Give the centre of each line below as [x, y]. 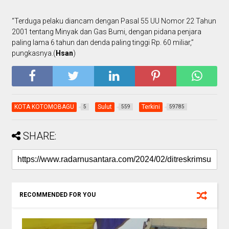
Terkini [151, 107]
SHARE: [39, 136]
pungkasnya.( [33, 53]
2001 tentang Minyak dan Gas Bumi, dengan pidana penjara [106, 31]
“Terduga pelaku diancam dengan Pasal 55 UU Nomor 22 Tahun [114, 21]
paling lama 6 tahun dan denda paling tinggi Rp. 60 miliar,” [102, 42]
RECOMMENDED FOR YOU [57, 194]
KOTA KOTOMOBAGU [44, 107]
